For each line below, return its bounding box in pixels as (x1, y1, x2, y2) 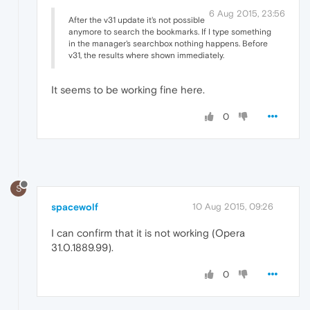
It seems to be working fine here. (51, 83, 205, 95)
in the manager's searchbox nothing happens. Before (69, 38, 268, 48)
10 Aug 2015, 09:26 (192, 201, 273, 212)
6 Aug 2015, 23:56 (209, 8, 285, 19)
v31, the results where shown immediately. (69, 50, 224, 60)
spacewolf (51, 201, 98, 213)
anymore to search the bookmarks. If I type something (69, 26, 271, 37)
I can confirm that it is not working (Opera (51, 227, 245, 239)
